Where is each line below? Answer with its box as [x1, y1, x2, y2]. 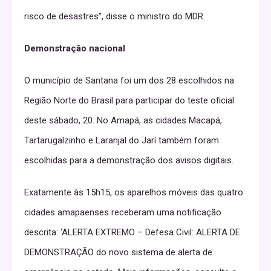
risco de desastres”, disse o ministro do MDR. [24, 10, 205, 22]
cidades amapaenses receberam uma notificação [24, 206, 221, 218]
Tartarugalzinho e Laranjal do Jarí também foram [24, 134, 219, 146]
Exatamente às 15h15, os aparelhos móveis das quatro [24, 186, 243, 198]
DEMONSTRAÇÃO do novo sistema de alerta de [24, 246, 212, 258]
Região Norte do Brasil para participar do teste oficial [24, 94, 234, 106]
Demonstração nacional [24, 42, 125, 54]
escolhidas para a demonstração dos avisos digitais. [24, 154, 233, 166]
